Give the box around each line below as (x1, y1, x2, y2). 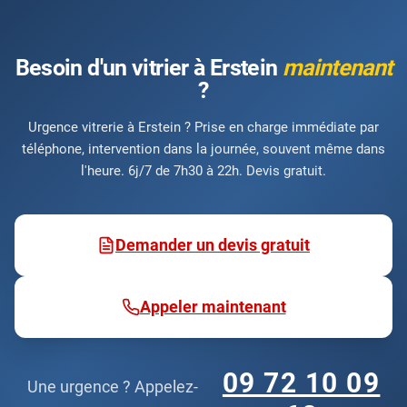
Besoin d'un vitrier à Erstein (15, 55, 283, 82)
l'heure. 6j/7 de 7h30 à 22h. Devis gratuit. (81, 163, 326, 180)
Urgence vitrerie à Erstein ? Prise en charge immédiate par (28, 119, 379, 136)
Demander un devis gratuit (115, 235, 310, 255)
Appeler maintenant (139, 297, 286, 317)
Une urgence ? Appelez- (26, 377, 198, 397)
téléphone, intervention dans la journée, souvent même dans (22, 141, 385, 158)
